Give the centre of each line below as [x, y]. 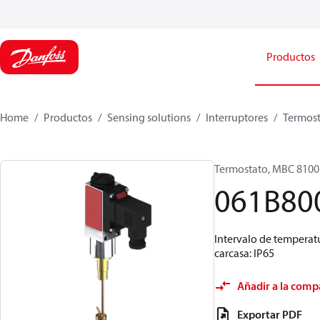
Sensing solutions [149, 117]
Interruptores [237, 117]
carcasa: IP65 [244, 253]
